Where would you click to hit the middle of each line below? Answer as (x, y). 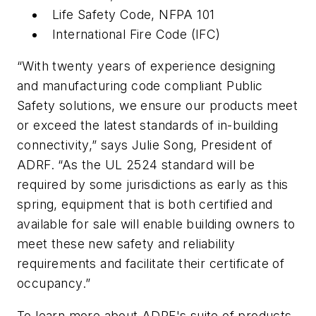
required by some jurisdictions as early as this (153, 185)
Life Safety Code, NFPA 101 (134, 14)
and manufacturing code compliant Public (140, 86)
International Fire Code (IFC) (136, 34)
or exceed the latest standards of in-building (147, 126)
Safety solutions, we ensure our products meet (157, 106)
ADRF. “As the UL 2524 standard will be (136, 165)
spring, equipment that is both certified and (145, 205)
